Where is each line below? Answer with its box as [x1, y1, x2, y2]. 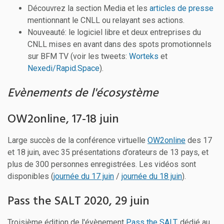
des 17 [185, 135, 212, 145]
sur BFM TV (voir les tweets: [27, 51, 129, 61]
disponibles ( [7, 171, 53, 181]
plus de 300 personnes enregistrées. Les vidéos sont [7, 159, 196, 169]
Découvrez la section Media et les [27, 3, 149, 13]
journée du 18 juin [121, 171, 182, 181]
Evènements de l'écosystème [7, 83, 158, 103]
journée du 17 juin [53, 171, 114, 181]
